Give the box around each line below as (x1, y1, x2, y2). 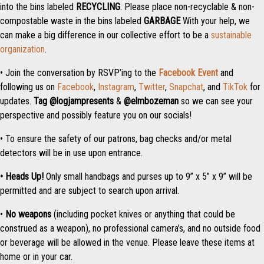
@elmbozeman (124, 95, 179, 107)
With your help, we (180, 15, 250, 27)
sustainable (211, 29, 252, 41)
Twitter (138, 81, 165, 93)
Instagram (98, 81, 134, 93)
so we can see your (179, 95, 253, 107)
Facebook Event (159, 67, 218, 78)
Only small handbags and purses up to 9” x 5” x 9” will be (44, 170, 252, 182)
